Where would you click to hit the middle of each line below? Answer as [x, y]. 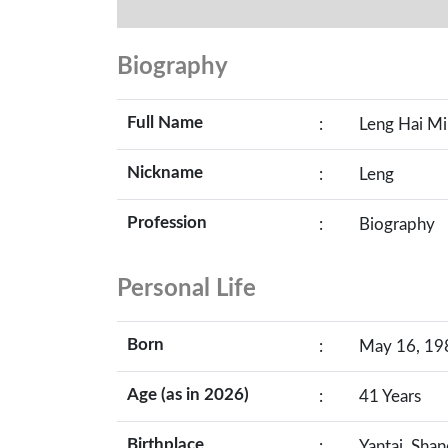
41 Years [390, 396]
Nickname [165, 172]
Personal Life [186, 289]
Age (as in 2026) [188, 394]
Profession [167, 222]
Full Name [165, 122]
